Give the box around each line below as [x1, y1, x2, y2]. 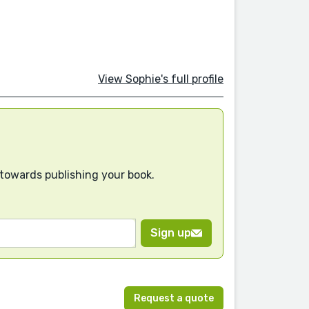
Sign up [150, 226, 191, 239]
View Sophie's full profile [98, 72, 223, 86]
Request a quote [134, 292, 214, 305]
